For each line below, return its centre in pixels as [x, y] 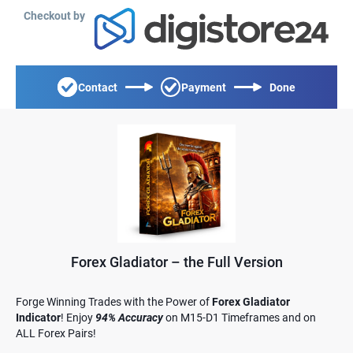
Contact [98, 87]
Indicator [38, 318]
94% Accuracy [129, 318]
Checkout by [54, 16]
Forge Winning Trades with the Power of [114, 302]
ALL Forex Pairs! [56, 333]
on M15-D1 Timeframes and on [241, 318]
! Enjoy [78, 318]
